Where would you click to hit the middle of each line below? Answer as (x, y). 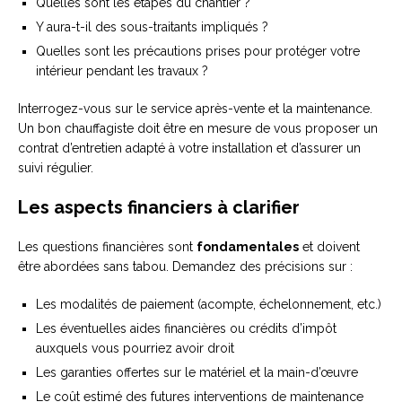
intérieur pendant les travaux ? (122, 70)
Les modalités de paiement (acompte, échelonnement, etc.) (209, 304)
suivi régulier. (56, 167)
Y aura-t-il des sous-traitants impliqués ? (152, 26)
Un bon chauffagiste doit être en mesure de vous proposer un (198, 128)
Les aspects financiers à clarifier (159, 207)
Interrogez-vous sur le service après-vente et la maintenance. (195, 108)
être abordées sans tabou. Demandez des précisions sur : (185, 266)
